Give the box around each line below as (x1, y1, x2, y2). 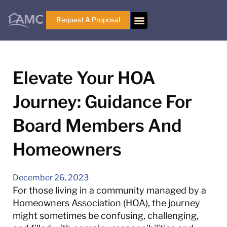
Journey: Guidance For (13, 91, 192, 112)
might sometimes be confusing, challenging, (13, 210, 199, 221)
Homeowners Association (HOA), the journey (13, 198, 200, 208)
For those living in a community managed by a (13, 185, 206, 196)
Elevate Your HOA (13, 67, 156, 88)
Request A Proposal (56, 16, 120, 24)
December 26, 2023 (13, 173, 89, 182)
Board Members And (13, 115, 182, 136)
